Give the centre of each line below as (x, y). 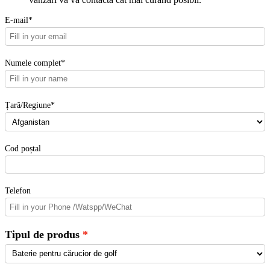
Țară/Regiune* (30, 105)
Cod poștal (23, 149)
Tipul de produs (42, 234)
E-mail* (19, 20)
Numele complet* (35, 62)
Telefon (18, 191)
